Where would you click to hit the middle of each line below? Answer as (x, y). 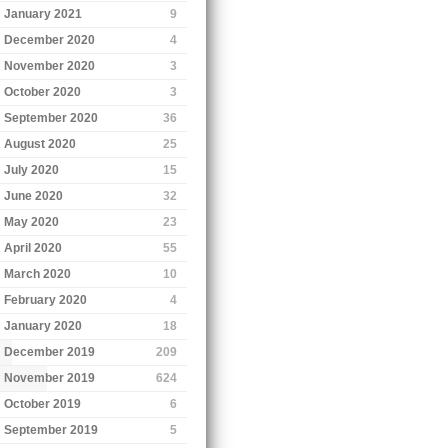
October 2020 (43, 91)
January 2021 (43, 13)
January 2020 (43, 325)
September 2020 (51, 117)
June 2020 (34, 195)
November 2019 (50, 377)
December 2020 (50, 39)
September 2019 (51, 429)
